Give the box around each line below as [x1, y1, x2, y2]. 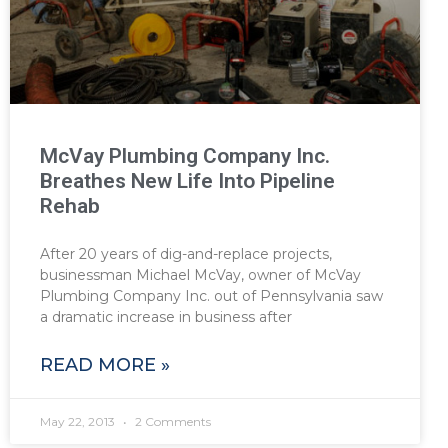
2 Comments [132, 414, 211, 430]
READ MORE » [40, 354, 170, 377]
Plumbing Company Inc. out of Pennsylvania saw [40, 287, 383, 306]
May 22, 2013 [40, 414, 118, 430]
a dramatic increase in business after [40, 308, 292, 327]
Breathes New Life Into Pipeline [40, 169, 335, 194]
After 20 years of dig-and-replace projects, [40, 245, 332, 264]
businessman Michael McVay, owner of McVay [40, 266, 361, 285]
